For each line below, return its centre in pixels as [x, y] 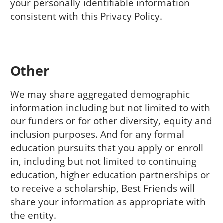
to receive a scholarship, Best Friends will [102, 188]
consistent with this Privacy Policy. [86, 16]
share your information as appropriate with [108, 201]
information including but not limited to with [110, 107]
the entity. [33, 215]
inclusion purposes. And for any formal [97, 134]
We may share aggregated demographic [100, 94]
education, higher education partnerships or [110, 174]
